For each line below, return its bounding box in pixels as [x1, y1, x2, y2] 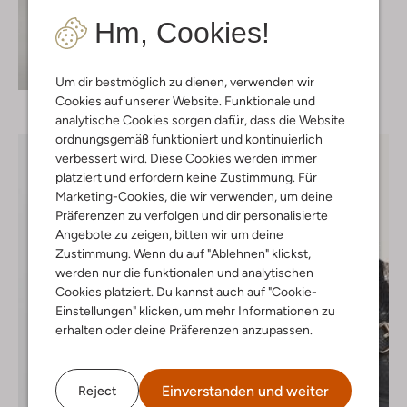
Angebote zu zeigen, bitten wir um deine [55, 227, 283, 242]
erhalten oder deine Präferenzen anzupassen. [55, 323, 313, 337]
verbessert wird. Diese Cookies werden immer [55, 151, 317, 165]
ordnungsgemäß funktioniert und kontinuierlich [55, 132, 323, 146]
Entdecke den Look [78, 62, 188, 77]
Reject [78, 382, 116, 398]
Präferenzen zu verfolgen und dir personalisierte [55, 208, 328, 223]
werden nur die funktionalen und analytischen [55, 265, 313, 280]
